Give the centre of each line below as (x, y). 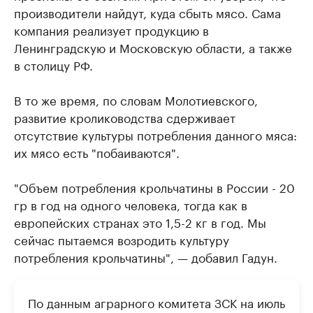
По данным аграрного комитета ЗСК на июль (156, 301)
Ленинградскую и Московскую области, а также (153, 46)
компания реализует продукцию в (111, 29)
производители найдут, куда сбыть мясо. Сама (147, 12)
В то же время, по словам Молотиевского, (136, 99)
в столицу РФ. (53, 64)
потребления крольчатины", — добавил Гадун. (146, 256)
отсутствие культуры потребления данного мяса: (155, 134)
